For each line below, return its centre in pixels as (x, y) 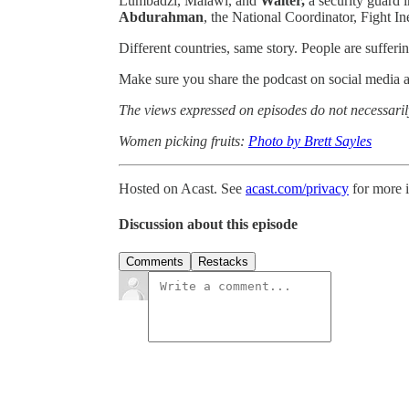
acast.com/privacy (297, 188)
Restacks (223, 262)
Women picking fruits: (184, 141)
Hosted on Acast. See (182, 188)
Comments (155, 262)
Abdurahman (161, 16)
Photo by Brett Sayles (310, 141)
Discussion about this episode (208, 225)
